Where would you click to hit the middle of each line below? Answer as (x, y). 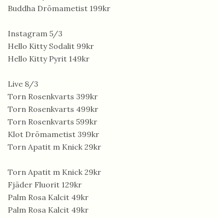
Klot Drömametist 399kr (54, 134)
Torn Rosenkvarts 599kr (53, 122)
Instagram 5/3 (35, 33)
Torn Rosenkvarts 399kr (53, 96)
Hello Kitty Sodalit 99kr (51, 46)
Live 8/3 (23, 84)
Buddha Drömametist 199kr (59, 8)
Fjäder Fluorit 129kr (45, 185)
